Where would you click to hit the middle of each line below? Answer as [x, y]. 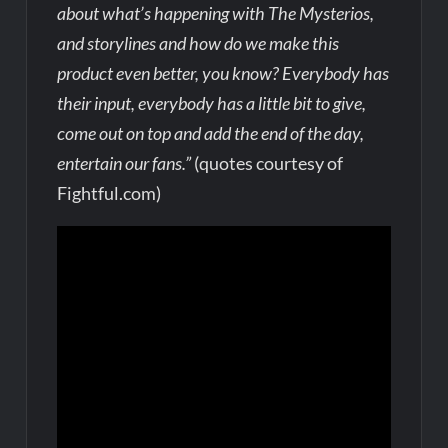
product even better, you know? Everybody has [223, 72]
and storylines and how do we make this [198, 42]
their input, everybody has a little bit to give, [212, 102]
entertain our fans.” [124, 162]
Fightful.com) [109, 192]
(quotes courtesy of [267, 162]
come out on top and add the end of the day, [211, 132]
